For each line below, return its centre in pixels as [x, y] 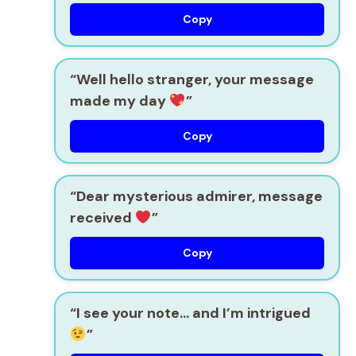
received [103, 218]
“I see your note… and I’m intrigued [190, 313]
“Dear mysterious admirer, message [196, 197]
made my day [120, 101]
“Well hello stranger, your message [192, 80]
